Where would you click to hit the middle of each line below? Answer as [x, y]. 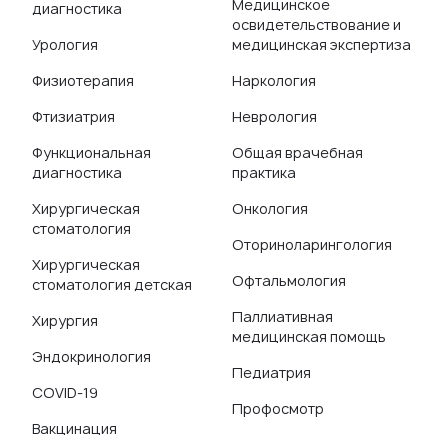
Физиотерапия [83, 80]
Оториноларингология [312, 244]
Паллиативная [282, 316]
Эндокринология [91, 356]
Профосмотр [278, 408]
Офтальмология [289, 280]
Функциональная [91, 152]
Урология [65, 44]
